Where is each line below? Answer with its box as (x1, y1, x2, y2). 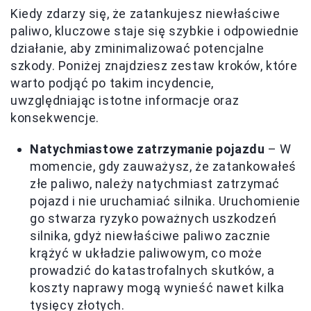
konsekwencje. (10, 110, 99, 125)
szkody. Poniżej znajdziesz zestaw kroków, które (10, 58, 298, 73)
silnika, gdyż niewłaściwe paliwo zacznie (30, 228, 271, 243)
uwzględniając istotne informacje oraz (10, 92, 239, 108)
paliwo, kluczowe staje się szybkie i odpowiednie (10, 23, 299, 38)
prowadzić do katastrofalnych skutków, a (30, 262, 275, 278)
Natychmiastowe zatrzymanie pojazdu (30, 141, 265, 156)
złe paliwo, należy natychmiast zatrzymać (30, 176, 280, 191)
